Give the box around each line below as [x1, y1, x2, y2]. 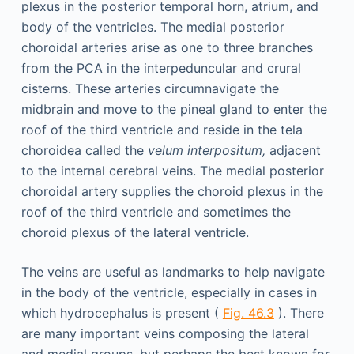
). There [273, 305, 324, 321]
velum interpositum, [147, 142, 265, 158]
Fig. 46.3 [222, 305, 274, 321]
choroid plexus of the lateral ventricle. [21, 224, 249, 240]
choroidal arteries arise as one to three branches [21, 40, 313, 55]
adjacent [265, 142, 321, 158]
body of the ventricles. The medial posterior [21, 19, 284, 35]
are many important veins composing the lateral [21, 326, 309, 341]
